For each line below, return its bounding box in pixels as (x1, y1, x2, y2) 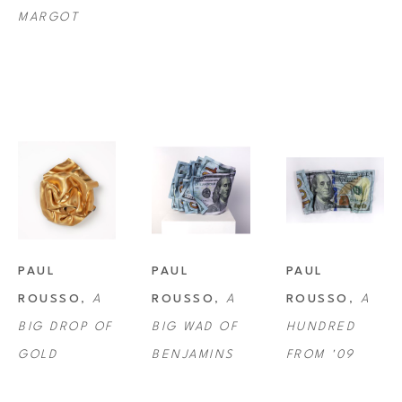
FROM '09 (285, 348, 355, 361)
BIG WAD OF (152, 320, 239, 333)
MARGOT (18, 12, 79, 24)
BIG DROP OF (18, 320, 113, 333)
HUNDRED (285, 320, 356, 333)
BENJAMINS (152, 348, 234, 361)
